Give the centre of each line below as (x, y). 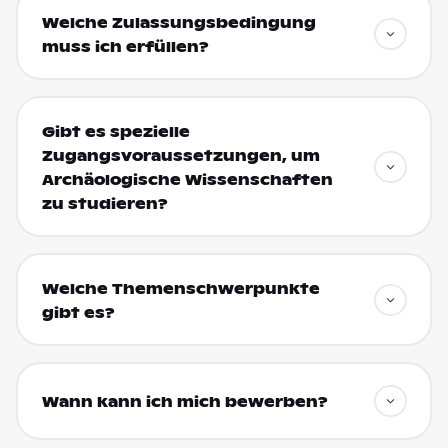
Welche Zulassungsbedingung (178, 22)
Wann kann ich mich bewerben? (184, 402)
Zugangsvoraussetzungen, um (180, 155)
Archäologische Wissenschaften (187, 179)
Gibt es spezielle (115, 131)
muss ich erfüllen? (125, 46)
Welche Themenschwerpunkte (180, 288)
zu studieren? (104, 203)
